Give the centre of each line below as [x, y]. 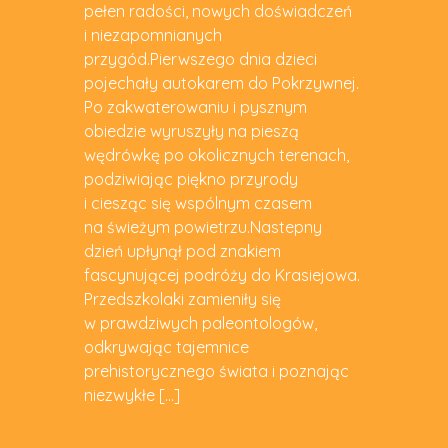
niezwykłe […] [132, 394]
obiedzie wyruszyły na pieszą [191, 130]
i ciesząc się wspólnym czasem [198, 202]
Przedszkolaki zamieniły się [182, 298]
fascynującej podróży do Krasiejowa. [222, 274]
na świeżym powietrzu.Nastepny [203, 226]
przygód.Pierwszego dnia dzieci [200, 58]
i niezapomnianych [153, 34]
